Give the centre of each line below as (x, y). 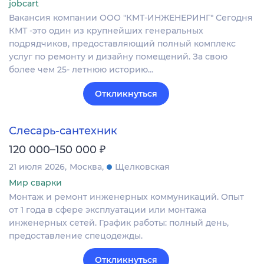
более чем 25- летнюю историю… (81, 69)
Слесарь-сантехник (63, 131)
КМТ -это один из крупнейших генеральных (106, 30)
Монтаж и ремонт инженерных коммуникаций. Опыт (126, 197)
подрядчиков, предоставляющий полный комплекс (122, 43)
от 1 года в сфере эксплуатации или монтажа (108, 210)
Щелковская (142, 167)
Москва (86, 167)
